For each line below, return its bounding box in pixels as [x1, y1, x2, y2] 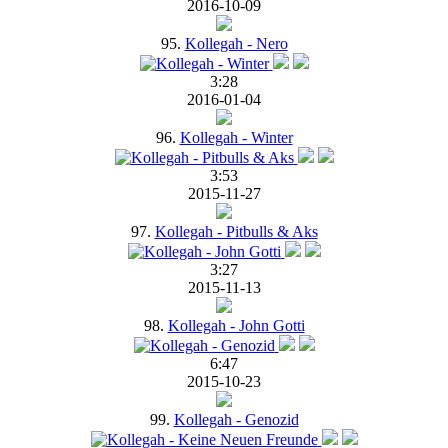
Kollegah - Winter [179, 128, 293, 146]
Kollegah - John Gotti [167, 316, 305, 334]
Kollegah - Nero [184, 34, 288, 52]
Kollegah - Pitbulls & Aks [154, 222, 318, 240]
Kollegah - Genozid [173, 410, 299, 428]
